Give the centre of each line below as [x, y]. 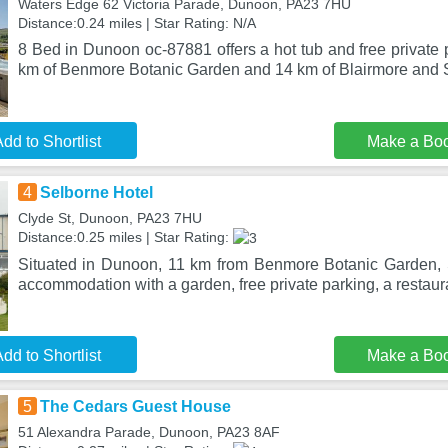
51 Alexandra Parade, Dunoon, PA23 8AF [148, 432]
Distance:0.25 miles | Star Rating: [125, 237]
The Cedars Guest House [135, 406]
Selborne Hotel [96, 192]
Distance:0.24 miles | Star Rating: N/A [136, 23]
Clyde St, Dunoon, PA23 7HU [109, 218]
